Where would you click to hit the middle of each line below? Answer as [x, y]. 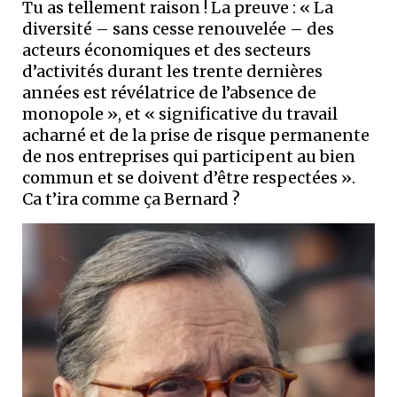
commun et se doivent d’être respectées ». [189, 177]
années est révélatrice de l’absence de [169, 92]
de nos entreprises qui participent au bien [189, 156]
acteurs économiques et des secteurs [167, 50]
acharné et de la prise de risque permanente [196, 135]
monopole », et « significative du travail [180, 113]
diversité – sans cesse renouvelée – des [178, 28]
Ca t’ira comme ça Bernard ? [131, 198]
